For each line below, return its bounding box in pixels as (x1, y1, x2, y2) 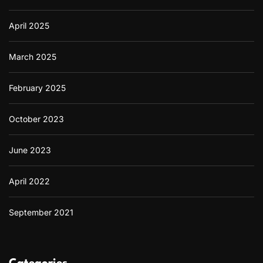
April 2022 (9, 176, 50, 186)
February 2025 (9, 82, 66, 93)
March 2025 (9, 51, 56, 62)
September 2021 (9, 207, 73, 217)
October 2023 (9, 113, 64, 124)
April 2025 (9, 20, 49, 31)
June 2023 (9, 144, 51, 155)
